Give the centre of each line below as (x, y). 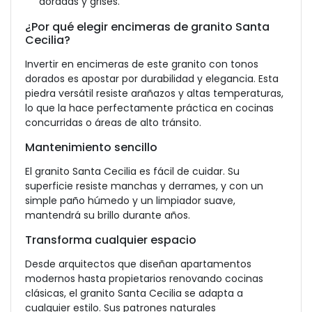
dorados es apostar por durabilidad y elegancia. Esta (152, 79)
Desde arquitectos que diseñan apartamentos (138, 264)
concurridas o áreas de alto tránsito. (113, 123)
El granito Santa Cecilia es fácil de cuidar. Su (132, 171)
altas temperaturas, (235, 93)
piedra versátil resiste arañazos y (106, 93)
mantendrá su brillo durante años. (108, 215)
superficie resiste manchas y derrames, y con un (144, 186)
